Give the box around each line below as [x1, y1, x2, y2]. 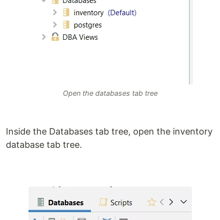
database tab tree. [6, 139, 82, 150]
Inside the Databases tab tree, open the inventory [6, 126, 213, 137]
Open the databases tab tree [62, 88, 158, 97]
